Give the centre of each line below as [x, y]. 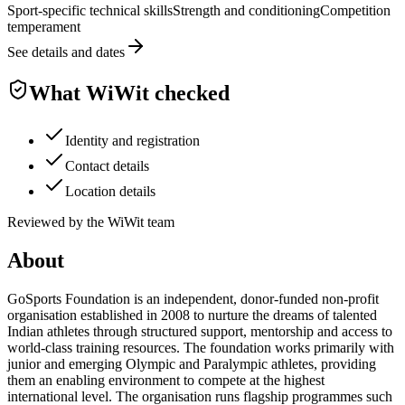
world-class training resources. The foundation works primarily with [201, 347]
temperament [44, 27]
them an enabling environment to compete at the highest [166, 380]
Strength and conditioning [246, 11]
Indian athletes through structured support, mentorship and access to [200, 331]
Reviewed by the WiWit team [91, 221]
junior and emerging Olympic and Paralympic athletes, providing [192, 363]
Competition [355, 11]
